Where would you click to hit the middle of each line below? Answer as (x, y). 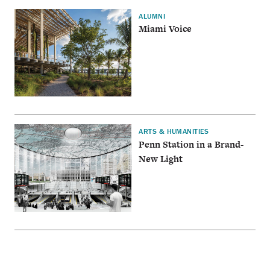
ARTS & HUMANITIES (174, 131)
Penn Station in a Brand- (191, 144)
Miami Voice (165, 29)
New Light (161, 159)
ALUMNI (152, 16)
